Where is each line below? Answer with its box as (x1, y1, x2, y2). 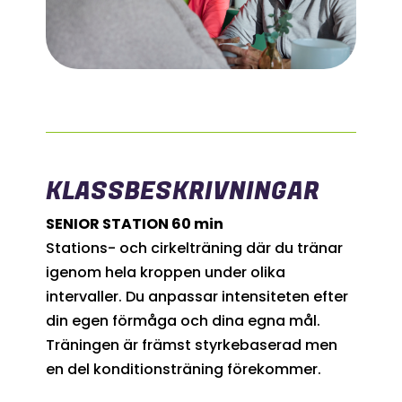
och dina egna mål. (176, 310, 320, 331)
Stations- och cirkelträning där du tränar (45, 237, 343, 258)
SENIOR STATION (45, 213, 171, 234)
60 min (170, 213, 223, 234)
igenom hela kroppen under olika (45, 261, 285, 283)
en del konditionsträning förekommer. (45, 358, 321, 380)
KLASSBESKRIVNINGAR (45, 173, 319, 209)
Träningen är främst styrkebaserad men (45, 334, 337, 355)
